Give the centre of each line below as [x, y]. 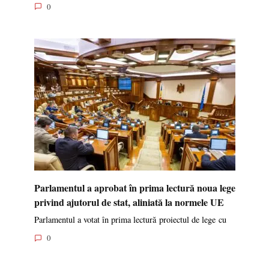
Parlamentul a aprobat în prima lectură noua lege [134, 187]
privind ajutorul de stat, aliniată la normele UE [129, 202]
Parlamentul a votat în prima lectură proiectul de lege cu [130, 219]
